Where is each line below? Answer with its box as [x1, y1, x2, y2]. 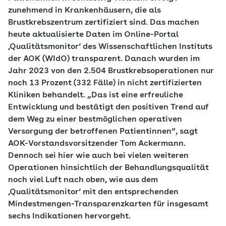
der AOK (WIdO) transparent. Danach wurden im [8, 55, 200, 63]
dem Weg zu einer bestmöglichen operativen [8, 116, 182, 124]
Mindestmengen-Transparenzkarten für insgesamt [8, 200, 208, 208]
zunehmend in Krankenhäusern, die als [8, 7, 161, 15]
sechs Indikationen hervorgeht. [8, 212, 131, 220]
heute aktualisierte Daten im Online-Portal [8, 31, 179, 39]
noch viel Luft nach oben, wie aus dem [8, 176, 158, 184]
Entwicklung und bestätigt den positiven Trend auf [8, 103, 209, 111]
